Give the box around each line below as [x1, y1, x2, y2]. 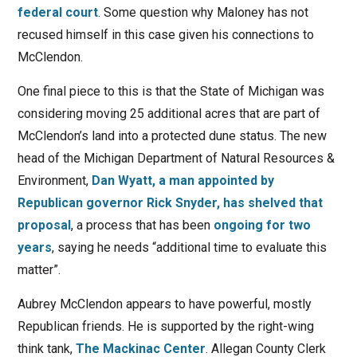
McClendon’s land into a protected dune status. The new [17, 128, 327, 144]
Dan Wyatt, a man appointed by [91, 173, 274, 189]
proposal [17, 218, 71, 233]
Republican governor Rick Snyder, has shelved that [17, 195, 323, 211]
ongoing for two [213, 218, 311, 233]
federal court [17, 5, 98, 21]
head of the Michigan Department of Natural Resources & [17, 151, 335, 167]
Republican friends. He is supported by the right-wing [17, 319, 314, 335]
